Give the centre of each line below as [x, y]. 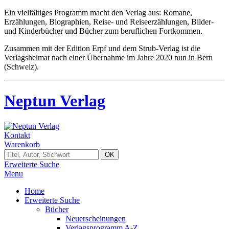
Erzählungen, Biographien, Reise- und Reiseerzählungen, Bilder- [109, 22]
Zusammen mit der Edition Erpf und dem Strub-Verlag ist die [102, 48]
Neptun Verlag [55, 101]
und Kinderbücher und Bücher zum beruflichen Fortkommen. [103, 31]
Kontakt [17, 135]
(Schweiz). [21, 67]
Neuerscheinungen [96, 218]
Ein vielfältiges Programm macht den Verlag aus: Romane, [98, 13]
